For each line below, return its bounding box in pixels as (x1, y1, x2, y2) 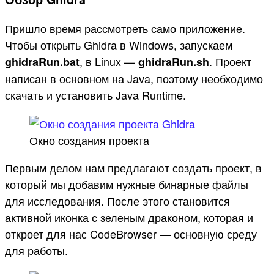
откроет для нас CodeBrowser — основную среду (5, 226, 257, 242)
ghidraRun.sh (138, 54, 209, 70)
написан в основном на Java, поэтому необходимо (5, 70, 263, 87)
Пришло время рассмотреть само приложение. (5, 20, 245, 37)
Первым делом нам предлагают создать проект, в (5, 160, 262, 176)
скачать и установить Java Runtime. (5, 87, 186, 103)
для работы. (5, 242, 68, 259)
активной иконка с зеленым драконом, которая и (5, 209, 253, 226)
